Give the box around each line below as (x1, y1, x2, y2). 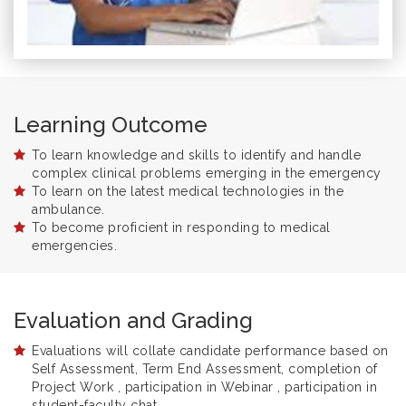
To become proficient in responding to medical (32, 220, 331, 236)
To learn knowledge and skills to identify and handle (32, 148, 361, 163)
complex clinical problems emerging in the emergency (32, 166, 382, 181)
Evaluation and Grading (14, 307, 253, 334)
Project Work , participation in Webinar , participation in (32, 380, 377, 395)
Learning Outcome (14, 111, 208, 139)
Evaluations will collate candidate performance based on (32, 343, 389, 359)
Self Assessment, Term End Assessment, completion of (32, 362, 378, 377)
